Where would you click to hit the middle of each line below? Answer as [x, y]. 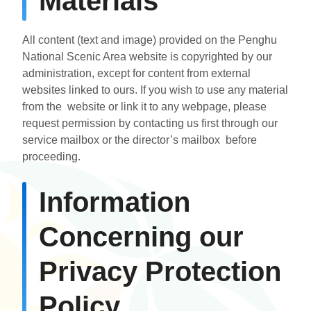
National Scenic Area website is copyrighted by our [147, 56]
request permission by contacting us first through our [150, 123]
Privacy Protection [160, 271]
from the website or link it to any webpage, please [144, 106]
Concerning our [141, 236]
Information [115, 202]
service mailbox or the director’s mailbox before [140, 140]
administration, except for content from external [136, 73]
